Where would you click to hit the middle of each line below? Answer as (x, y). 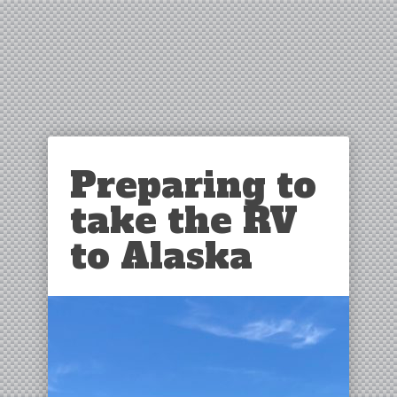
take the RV (184, 221)
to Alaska (161, 256)
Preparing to (193, 185)
